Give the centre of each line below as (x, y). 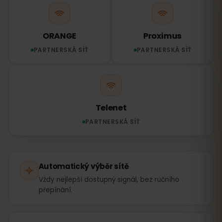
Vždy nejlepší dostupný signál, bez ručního (109, 179)
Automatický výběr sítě (83, 166)
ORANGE (59, 36)
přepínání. (55, 190)
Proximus (163, 36)
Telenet (111, 108)
